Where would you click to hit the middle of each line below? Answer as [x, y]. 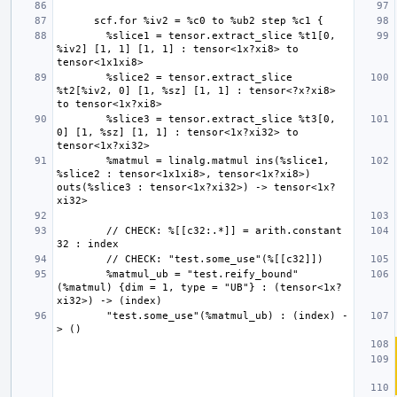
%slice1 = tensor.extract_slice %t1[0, [82, 35]
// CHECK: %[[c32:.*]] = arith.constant [82, 230]
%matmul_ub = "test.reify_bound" [82, 274]
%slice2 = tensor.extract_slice [82, 77]
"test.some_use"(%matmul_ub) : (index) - [82, 315]
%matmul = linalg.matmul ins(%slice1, [82, 160]
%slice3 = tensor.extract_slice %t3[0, [82, 119]
